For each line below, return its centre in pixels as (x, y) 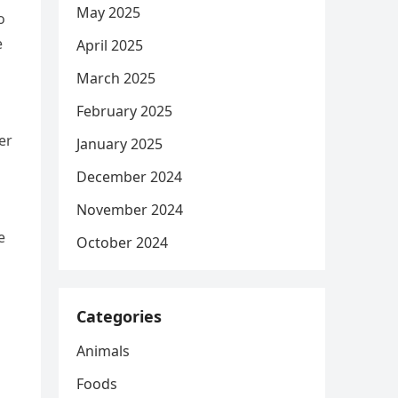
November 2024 (130, 210)
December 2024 (129, 177)
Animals (103, 351)
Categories (119, 316)
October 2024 (122, 243)
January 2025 (119, 144)
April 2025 (110, 45)
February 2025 (124, 111)
